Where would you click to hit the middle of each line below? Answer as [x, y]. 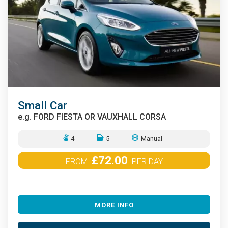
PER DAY [146, 162]
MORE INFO [114, 205]
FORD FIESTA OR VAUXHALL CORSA [100, 117]
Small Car [42, 106]
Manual [151, 139]
